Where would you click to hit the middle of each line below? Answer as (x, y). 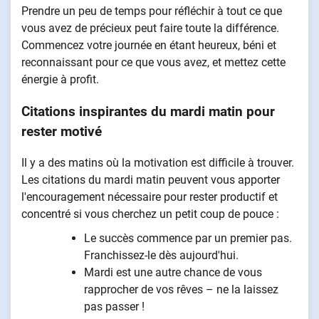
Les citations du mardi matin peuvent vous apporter (151, 180)
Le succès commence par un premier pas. (188, 239)
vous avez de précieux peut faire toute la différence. (150, 28)
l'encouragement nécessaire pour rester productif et (150, 197)
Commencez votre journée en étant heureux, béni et (149, 45)
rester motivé (62, 131)
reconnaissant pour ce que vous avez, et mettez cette (153, 62)
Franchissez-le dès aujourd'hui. (161, 256)
